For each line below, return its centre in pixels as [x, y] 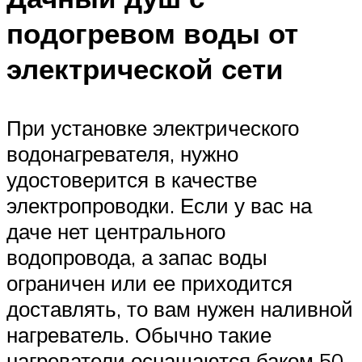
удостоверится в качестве [132, 180]
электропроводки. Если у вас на [159, 206]
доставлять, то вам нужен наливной [180, 309]
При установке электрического [153, 128]
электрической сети [145, 69]
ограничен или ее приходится [149, 283]
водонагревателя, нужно [122, 154]
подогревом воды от [152, 34]
